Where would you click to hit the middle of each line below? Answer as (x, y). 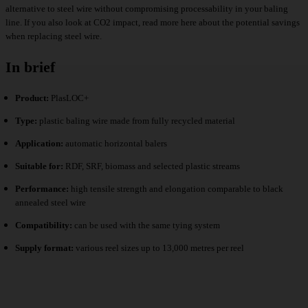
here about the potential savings (239, 23)
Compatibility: (44, 225)
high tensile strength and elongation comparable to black (176, 189)
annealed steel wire (51, 203)
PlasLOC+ (69, 98)
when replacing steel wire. (54, 36)
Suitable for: (39, 166)
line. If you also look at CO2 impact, (74, 23)
